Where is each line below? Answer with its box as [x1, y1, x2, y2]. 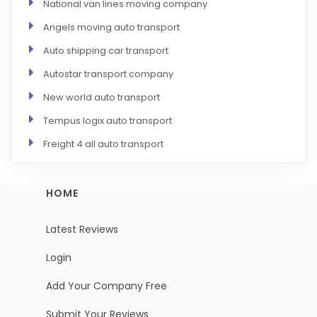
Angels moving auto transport [43, 20, 180, 34]
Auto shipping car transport [43, 43, 168, 57]
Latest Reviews [46, 222, 118, 237]
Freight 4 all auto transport [43, 137, 163, 151]
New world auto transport [43, 90, 160, 104]
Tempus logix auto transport [43, 113, 172, 127]
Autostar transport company [43, 67, 173, 81]
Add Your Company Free [46, 278, 167, 293]
